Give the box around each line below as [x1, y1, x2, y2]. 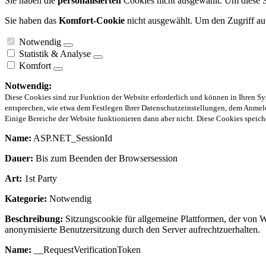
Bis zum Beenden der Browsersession [33, 153, 178, 163]
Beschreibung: [5, 213, 63, 224]
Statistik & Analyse [19, 48, 91, 59]
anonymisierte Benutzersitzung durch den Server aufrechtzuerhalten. [5, 224, 260, 235]
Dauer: [5, 153, 33, 163]
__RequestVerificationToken [31, 244, 141, 255]
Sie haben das [5, 15, 59, 26]
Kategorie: [5, 193, 47, 204]
